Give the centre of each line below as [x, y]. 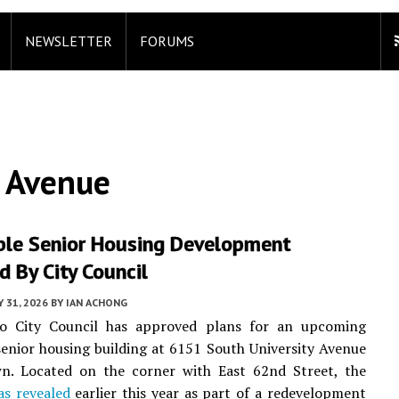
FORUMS [167, 41]
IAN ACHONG [97, 302]
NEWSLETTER [69, 41]
